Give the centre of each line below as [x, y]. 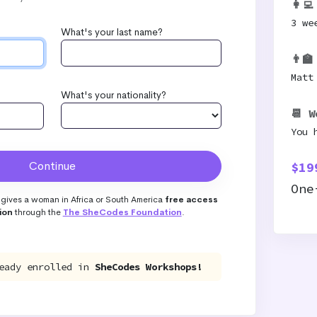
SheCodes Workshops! [149, 267]
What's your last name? [112, 32]
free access [191, 200]
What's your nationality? [114, 95]
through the [38, 212]
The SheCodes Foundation [122, 212]
